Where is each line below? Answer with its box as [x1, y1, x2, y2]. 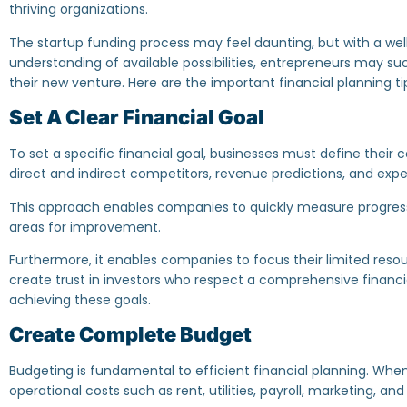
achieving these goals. [9, 290, 151, 309]
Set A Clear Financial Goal [9, 105, 264, 130]
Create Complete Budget [9, 323, 252, 347]
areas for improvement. [9, 217, 164, 236]
